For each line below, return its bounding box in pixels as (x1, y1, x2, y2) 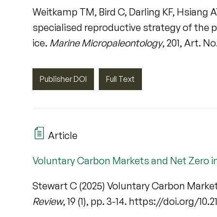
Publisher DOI (40, 74, 87, 84)
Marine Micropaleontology (49, 36, 163, 49)
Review (32, 195, 63, 207)
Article (46, 129, 78, 141)
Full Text (106, 74, 135, 84)
